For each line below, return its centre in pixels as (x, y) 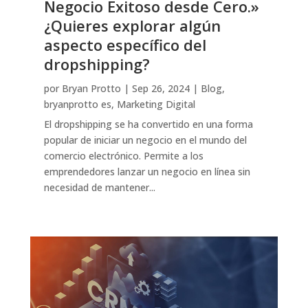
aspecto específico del (125, 45)
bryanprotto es (77, 104)
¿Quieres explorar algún (132, 26)
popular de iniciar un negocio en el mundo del (145, 140)
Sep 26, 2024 (161, 89)
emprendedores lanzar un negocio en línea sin (147, 172)
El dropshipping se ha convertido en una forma (148, 124)
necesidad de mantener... (99, 188)
